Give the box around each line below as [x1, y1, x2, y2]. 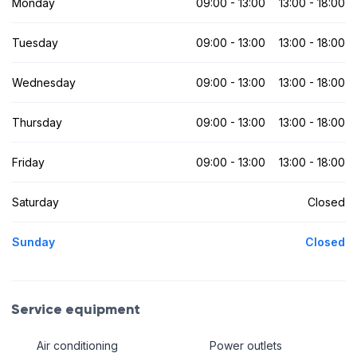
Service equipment [11, 300, 140, 318]
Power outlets [209, 339, 282, 353]
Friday [12, 155, 45, 169]
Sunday [12, 234, 55, 249]
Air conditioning [36, 339, 118, 353]
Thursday [12, 115, 62, 129]
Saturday [12, 194, 59, 209]
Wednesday [12, 75, 76, 89]
